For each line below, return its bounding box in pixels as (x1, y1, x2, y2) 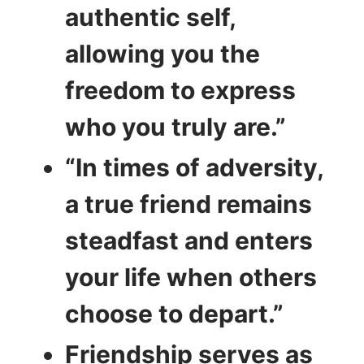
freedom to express (65, 75, 296, 105)
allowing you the (65, 38, 260, 68)
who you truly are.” (65, 111, 286, 141)
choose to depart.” (65, 298, 284, 328)
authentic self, (65, 2, 236, 32)
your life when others (65, 262, 317, 292)
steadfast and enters (65, 225, 313, 255)
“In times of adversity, (65, 152, 323, 182)
